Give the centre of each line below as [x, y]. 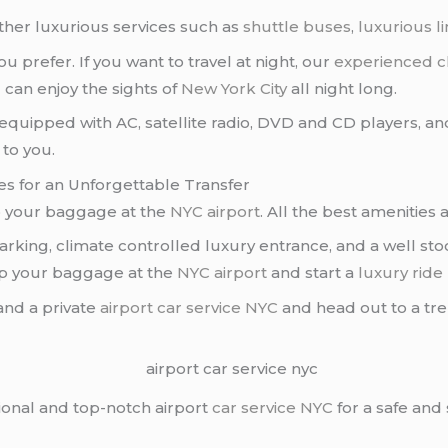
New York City [234, 88]
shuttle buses [297, 27]
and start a [313, 273]
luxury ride [401, 273]
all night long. [342, 88]
